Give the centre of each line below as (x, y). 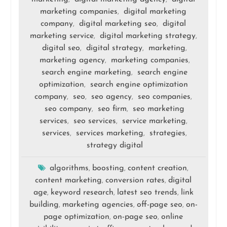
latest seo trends (147, 193)
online (172, 217)
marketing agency (72, 61)
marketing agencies (98, 205)
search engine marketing (87, 73)
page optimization (77, 217)
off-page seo (159, 205)
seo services (94, 121)
